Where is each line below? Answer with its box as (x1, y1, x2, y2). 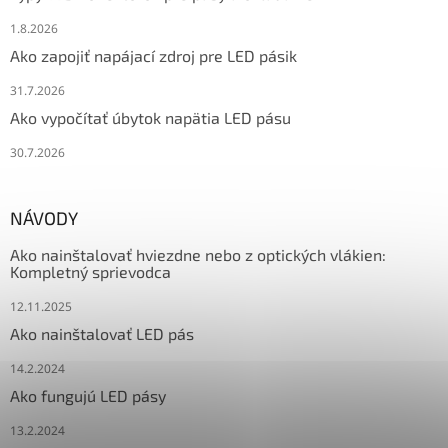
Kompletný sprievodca (10, 261, 171, 281)
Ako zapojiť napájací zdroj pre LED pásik (10, 45, 297, 65)
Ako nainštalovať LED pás (10, 323, 194, 343)
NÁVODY (10, 206, 78, 229)
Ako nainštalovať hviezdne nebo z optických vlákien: (10, 244, 386, 264)
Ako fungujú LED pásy (10, 385, 166, 405)
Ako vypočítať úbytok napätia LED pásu (10, 107, 291, 127)
